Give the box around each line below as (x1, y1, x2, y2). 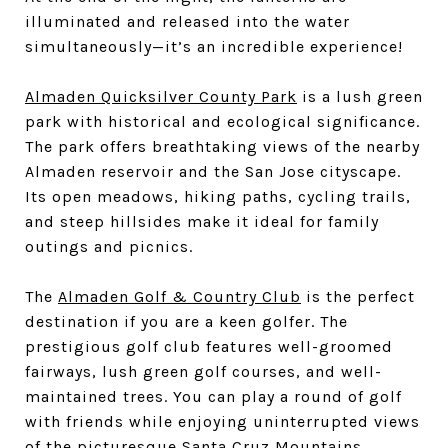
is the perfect (301, 287, 415, 307)
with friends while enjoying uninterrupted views (25, 412, 420, 432)
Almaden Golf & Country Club (58, 287, 301, 307)
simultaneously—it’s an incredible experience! (25, 37, 408, 57)
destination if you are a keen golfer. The (25, 312, 348, 332)
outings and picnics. (25, 237, 198, 257)
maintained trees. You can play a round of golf (25, 387, 402, 407)
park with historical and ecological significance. (25, 112, 420, 132)
